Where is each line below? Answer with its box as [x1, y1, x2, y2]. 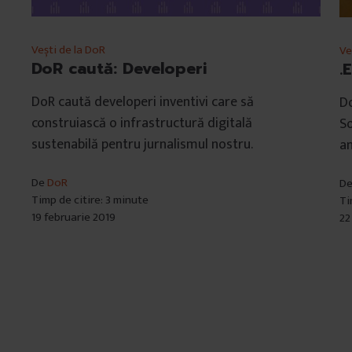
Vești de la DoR [31, 40, 105, 60]
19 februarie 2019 [31, 207, 115, 228]
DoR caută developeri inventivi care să [31, 90, 254, 115]
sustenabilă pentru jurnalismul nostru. [31, 133, 253, 157]
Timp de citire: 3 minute [31, 190, 148, 211]
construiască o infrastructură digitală [31, 112, 252, 136]
